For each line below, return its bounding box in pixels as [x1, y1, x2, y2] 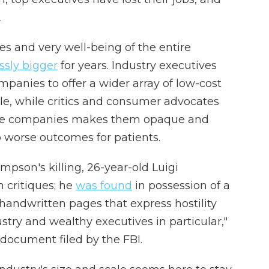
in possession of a [132, 179, 230, 192]
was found [76, 179, 132, 192]
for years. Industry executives [58, 59, 217, 72]
